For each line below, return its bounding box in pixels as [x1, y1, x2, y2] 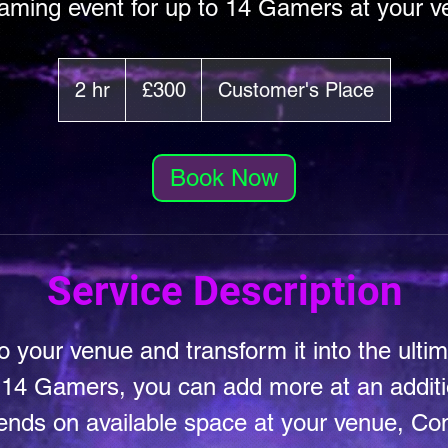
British [125, 69, 154, 81]
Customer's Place [217, 77, 374, 102]
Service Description [46, 267, 402, 315]
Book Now [170, 163, 278, 191]
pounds [125, 80, 161, 92]
